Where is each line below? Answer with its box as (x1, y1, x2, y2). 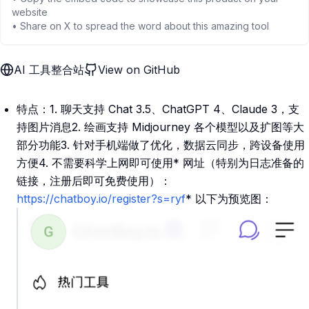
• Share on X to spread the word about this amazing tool (12, 20, 269, 32)
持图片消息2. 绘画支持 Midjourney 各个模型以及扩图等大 (17, 120, 304, 134)
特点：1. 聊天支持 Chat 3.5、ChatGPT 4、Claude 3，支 (17, 102, 299, 116)
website (12, 6, 48, 18)
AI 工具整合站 (14, 63, 84, 77)
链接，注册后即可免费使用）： (17, 174, 171, 188)
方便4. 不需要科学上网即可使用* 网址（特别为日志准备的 (17, 156, 304, 170)
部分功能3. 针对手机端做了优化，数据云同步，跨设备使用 (17, 138, 305, 152)
